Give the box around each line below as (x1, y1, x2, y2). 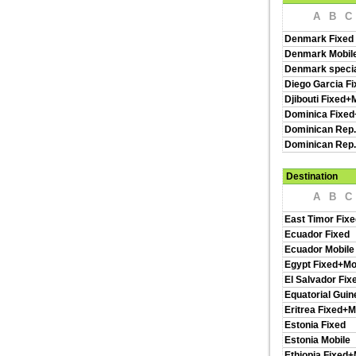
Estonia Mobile (284, 335, 350, 346)
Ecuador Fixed (284, 229, 350, 240)
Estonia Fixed (284, 319, 346, 331)
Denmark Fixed (284, 33, 354, 44)
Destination (286, 171, 338, 182)
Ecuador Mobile (284, 244, 354, 255)
